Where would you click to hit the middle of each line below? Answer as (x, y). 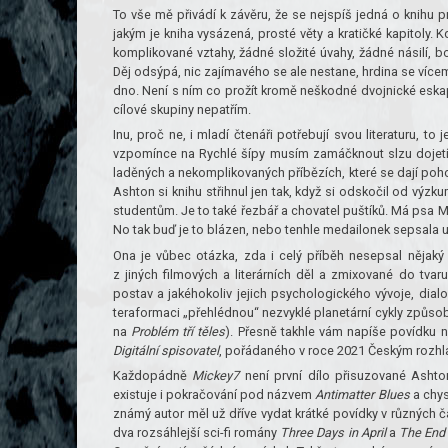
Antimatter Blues (362, 394)
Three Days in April (333, 432)
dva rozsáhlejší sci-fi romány (196, 432)
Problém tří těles (178, 331)
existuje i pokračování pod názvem (214, 394)
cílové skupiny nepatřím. (181, 109)
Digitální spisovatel (165, 350)
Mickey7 (216, 375)
